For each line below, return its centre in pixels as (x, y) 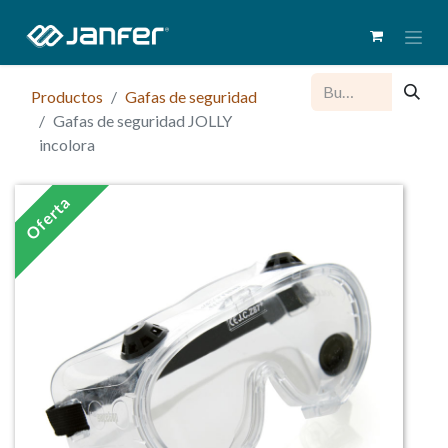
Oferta (48, 217)
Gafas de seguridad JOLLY (142, 120)
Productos (67, 96)
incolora (67, 144)
